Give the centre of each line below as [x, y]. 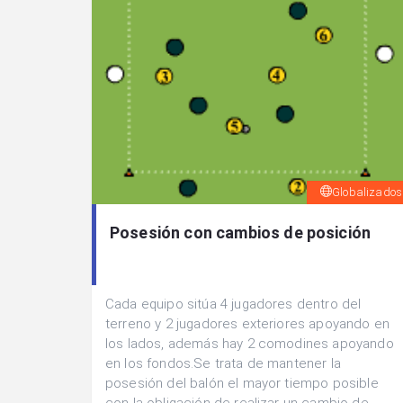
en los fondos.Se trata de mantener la [223, 363]
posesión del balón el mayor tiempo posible [242, 383]
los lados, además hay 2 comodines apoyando [250, 344]
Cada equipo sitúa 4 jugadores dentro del [233, 304]
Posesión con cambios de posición [241, 233]
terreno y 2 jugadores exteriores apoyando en [248, 324]
